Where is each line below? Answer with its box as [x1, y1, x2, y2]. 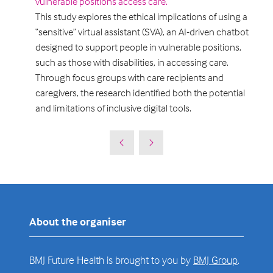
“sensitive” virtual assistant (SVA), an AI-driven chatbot [35, 26, 249, 39]
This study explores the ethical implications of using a [35, 10, 248, 24]
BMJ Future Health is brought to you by [29, 253, 193, 268]
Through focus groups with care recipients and [35, 71, 224, 85]
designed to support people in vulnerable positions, [35, 41, 242, 54]
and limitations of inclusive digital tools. [35, 102, 192, 115]
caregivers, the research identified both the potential [35, 87, 246, 100]
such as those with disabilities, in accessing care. [35, 56, 229, 69]
